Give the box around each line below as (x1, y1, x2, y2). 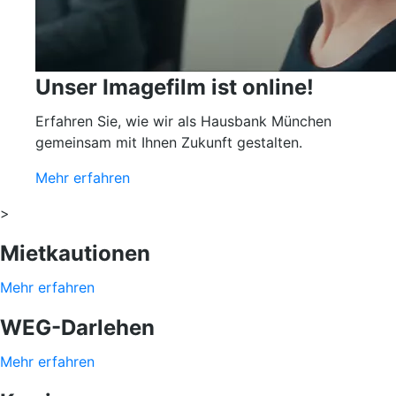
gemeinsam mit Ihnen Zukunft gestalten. (35, 133, 307, 151)
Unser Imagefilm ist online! (35, 74, 314, 100)
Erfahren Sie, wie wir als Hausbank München (35, 112, 331, 130)
